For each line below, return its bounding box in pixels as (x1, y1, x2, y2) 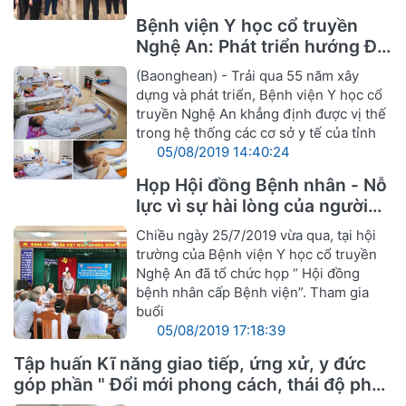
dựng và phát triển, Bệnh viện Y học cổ (136, 85, 383, 103)
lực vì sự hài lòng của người (136, 194, 369, 217)
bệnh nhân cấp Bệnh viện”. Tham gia (136, 283, 370, 301)
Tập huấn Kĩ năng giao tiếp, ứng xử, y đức (14, 352, 366, 374)
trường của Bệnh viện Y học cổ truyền (136, 245, 378, 263)
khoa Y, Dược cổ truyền (136, 55, 335, 78)
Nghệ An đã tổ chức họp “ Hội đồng (136, 264, 361, 282)
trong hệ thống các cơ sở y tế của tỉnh (136, 123, 377, 141)
